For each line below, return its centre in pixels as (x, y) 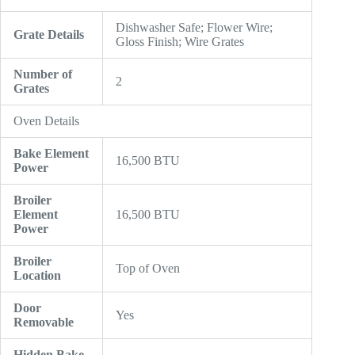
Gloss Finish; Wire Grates (180, 42)
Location (37, 276)
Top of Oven (148, 269)
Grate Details (49, 35)
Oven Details (46, 121)
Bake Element (51, 154)
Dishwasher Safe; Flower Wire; (194, 28)
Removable (44, 323)
